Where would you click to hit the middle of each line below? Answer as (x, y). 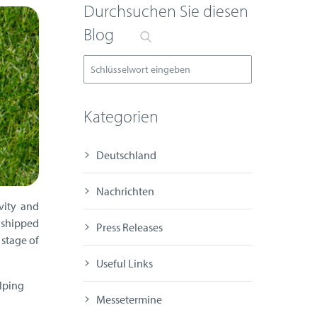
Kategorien (121, 116)
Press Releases (129, 227)
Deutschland (126, 155)
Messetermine (129, 300)
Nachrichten (125, 191)
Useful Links (124, 264)
